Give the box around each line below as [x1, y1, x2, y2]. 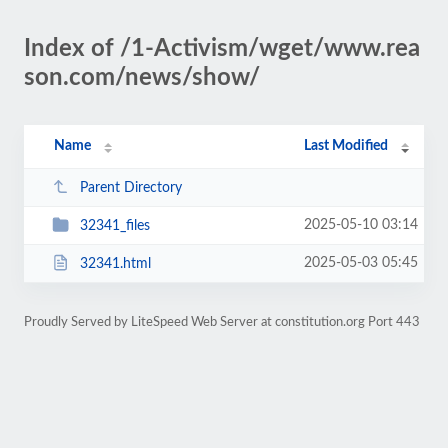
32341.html [79, 256, 151, 271]
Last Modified [304, 139, 389, 153]
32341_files [79, 218, 150, 233]
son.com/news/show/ [24, 66, 260, 90]
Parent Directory [79, 180, 182, 195]
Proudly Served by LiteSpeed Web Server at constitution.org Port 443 [24, 316, 420, 328]
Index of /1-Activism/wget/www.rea [24, 37, 420, 61]
